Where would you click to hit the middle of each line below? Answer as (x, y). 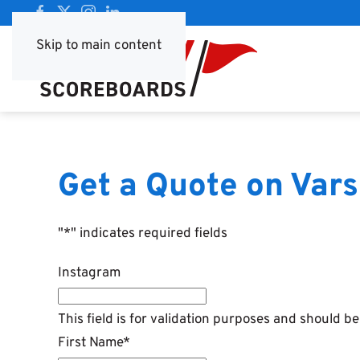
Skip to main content (99, 46)
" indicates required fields (149, 234)
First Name (90, 344)
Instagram (89, 274)
